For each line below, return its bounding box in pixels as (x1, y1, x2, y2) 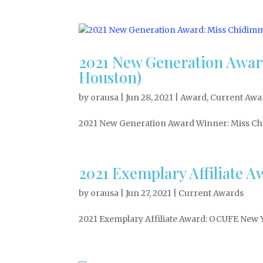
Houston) (79, 67, 142, 87)
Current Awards (178, 188, 244, 198)
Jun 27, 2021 (126, 188, 172, 198)
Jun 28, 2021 (126, 92, 174, 103)
